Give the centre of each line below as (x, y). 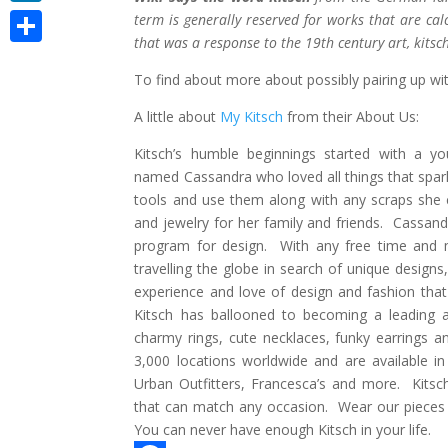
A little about (177, 116)
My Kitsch (252, 116)
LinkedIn (37, 17)
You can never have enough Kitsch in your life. (283, 429)
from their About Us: (351, 116)
